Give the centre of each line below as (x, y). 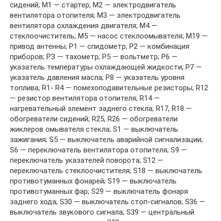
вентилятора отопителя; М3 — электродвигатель (95, 15)
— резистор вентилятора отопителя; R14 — (85, 98)
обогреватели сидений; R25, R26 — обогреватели (94, 119)
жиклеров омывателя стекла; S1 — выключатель (94, 129)
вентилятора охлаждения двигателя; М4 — (84, 25)
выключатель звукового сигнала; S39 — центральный (102, 212)
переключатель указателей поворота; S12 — (87, 160)
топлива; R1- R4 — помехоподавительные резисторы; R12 (109, 88)
